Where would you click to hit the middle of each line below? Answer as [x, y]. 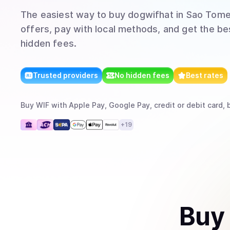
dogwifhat [151, 15]
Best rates [205, 75]
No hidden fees [142, 75]
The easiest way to [65, 15]
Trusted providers [65, 75]
